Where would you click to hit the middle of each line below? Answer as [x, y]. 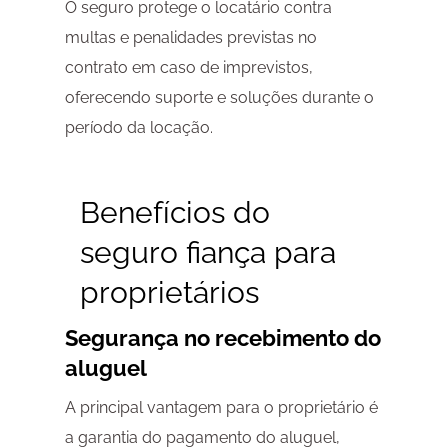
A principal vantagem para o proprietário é [221, 408]
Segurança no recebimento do [222, 338]
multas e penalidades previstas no [190, 38]
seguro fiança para [207, 253]
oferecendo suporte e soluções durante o [219, 98]
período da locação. [138, 128]
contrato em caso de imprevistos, [188, 68]
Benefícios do [174, 213]
